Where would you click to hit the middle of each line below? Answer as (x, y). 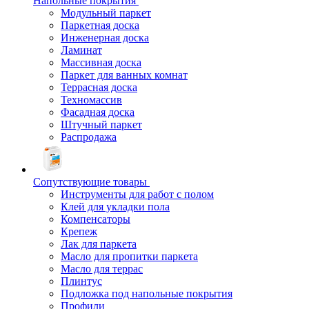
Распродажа (89, 137)
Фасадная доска (98, 112)
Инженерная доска (105, 38)
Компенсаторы (96, 219)
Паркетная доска (100, 25)
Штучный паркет (101, 124)
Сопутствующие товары (90, 182)
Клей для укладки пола (115, 207)
